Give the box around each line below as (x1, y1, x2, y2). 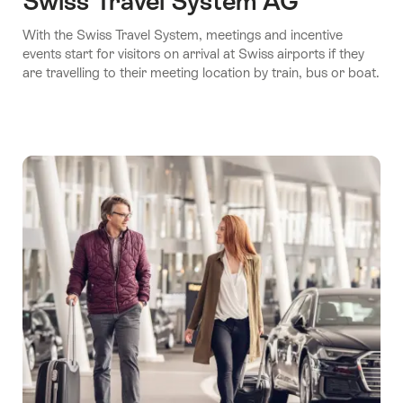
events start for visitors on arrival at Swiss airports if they (22, 45, 364, 61)
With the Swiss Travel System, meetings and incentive (22, 26, 343, 42)
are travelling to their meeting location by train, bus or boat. (22, 64, 380, 80)
